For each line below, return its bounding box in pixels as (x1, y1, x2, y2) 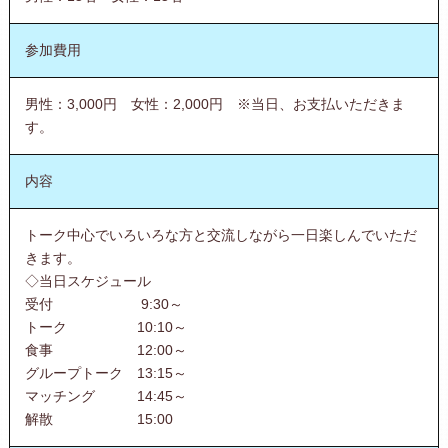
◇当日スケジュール (24, 272, 151, 289)
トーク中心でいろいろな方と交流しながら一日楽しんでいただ (24, 226, 417, 243)
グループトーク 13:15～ (24, 364, 187, 381)
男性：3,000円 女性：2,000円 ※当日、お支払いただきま (24, 95, 405, 112)
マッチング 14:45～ (24, 387, 187, 404)
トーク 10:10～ (24, 318, 187, 335)
